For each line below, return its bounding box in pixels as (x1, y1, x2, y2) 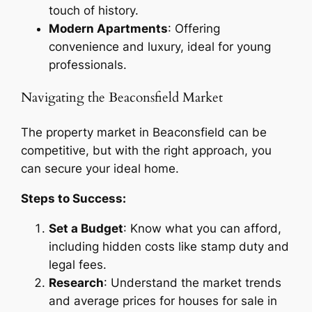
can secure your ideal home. (21, 161, 180, 175)
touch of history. (49, 3, 139, 17)
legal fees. (49, 257, 107, 272)
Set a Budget (49, 221, 124, 235)
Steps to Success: (21, 191, 127, 205)
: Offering (168, 21, 221, 36)
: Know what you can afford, (123, 221, 282, 235)
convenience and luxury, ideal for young (49, 39, 272, 54)
